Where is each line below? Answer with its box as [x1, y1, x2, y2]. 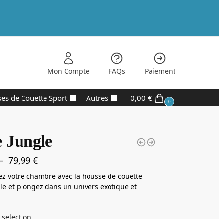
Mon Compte [47, 66, 89, 76]
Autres [86, 93, 108, 103]
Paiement [144, 66, 175, 76]
